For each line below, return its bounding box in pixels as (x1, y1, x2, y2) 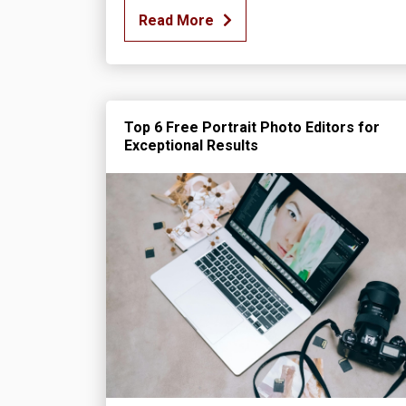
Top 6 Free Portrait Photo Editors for (124, 118, 380, 136)
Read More (139, 11, 214, 29)
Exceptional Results (124, 136, 258, 154)
